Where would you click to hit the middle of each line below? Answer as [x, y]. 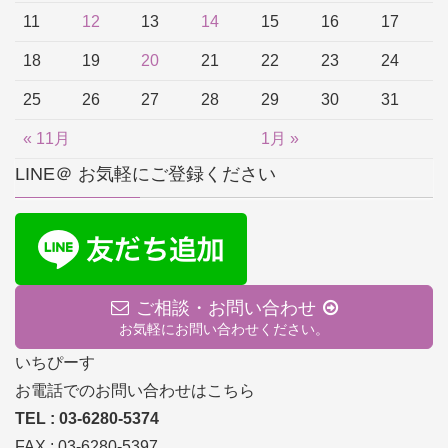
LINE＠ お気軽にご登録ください [145, 173]
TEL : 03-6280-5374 [87, 418]
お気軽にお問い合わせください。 [224, 328]
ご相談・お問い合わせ [225, 307]
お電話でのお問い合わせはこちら [135, 390]
